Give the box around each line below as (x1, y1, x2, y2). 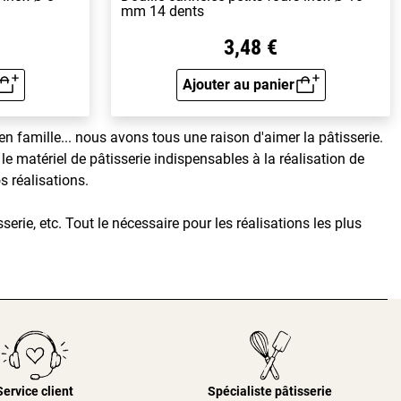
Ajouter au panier (182, 75, 294, 93)
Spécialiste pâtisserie (208, 384, 333, 399)
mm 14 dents (121, 2, 205, 20)
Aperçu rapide (249, 87, 341, 105)
